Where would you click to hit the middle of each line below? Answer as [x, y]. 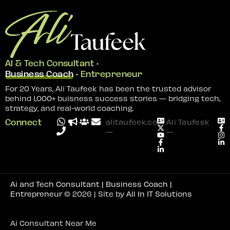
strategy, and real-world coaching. [69, 108]
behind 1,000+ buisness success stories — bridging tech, [113, 98]
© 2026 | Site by [94, 193]
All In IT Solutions [159, 193]
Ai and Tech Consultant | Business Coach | [91, 184]
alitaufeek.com [135, 121]
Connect [24, 122]
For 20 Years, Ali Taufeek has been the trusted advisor [108, 88]
